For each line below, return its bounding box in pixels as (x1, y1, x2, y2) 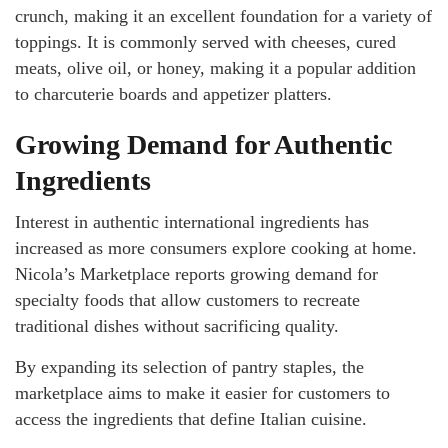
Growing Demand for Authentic (15, 128, 392, 160)
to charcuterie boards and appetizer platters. (15, 83, 332, 104)
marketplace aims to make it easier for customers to (15, 382, 390, 403)
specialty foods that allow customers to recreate (15, 289, 360, 310)
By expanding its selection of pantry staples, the (15, 356, 364, 377)
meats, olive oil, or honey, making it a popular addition (15, 57, 416, 78)
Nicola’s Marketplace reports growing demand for (15, 263, 378, 284)
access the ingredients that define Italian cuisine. (15, 408, 367, 429)
